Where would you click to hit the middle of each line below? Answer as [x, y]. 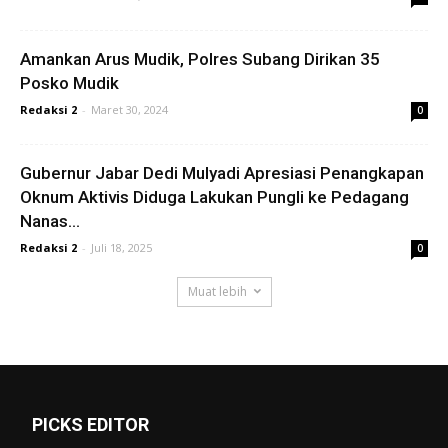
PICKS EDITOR [90, 424]
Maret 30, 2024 [129, 109]
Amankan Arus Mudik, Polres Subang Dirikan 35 [200, 58]
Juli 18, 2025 [121, 247]
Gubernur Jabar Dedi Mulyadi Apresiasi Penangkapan [222, 172]
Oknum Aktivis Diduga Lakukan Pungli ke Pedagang [214, 196]
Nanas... [50, 220]
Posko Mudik [69, 82]
